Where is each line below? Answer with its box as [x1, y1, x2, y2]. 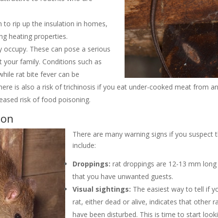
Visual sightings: [73, 184, 131, 194]
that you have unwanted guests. [73, 171, 174, 181]
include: [73, 140, 96, 150]
